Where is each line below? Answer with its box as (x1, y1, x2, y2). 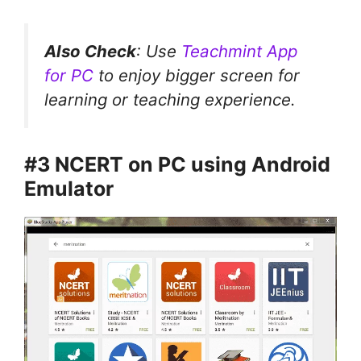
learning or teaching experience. (44, 89, 296, 110)
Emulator (24, 176, 114, 201)
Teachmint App (181, 40, 297, 61)
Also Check (44, 40, 136, 61)
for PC (44, 64, 93, 85)
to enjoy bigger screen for (93, 64, 300, 85)
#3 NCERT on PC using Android (24, 152, 330, 177)
